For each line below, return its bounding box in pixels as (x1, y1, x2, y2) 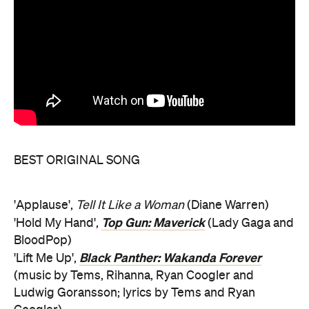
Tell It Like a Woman (76, 199, 184, 212)
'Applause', (14, 199, 76, 212)
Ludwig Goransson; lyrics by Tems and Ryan (14, 287, 255, 299)
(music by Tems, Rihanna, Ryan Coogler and (14, 270, 254, 282)
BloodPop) (14, 235, 72, 247)
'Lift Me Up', (14, 252, 79, 265)
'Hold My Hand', (14, 217, 101, 230)
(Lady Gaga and (205, 217, 294, 230)
